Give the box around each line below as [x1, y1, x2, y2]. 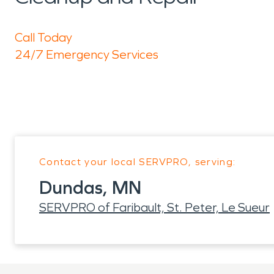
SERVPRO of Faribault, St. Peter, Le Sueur [39, 200, 270, 215]
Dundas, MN [39, 177, 141, 199]
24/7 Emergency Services [15, 47, 158, 62]
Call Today [15, 30, 72, 45]
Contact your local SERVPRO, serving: [39, 156, 236, 168]
